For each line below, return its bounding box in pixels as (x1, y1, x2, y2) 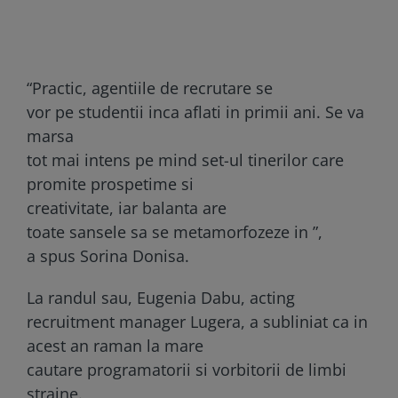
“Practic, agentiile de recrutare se (27, 76, 273, 99)
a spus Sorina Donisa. (27, 244, 189, 267)
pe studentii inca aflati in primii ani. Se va (55, 100, 364, 123)
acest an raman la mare (27, 334, 203, 356)
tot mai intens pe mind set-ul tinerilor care (27, 148, 344, 171)
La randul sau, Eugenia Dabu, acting (27, 286, 295, 308)
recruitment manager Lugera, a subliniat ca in (27, 310, 368, 332)
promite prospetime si (27, 172, 194, 195)
